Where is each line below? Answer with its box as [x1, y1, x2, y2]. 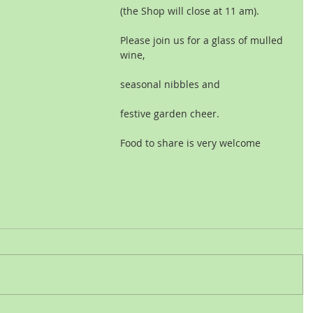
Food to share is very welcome [120, 136, 261, 150]
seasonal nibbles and [120, 78, 220, 91]
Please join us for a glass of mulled [120, 34, 286, 47]
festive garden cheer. [120, 107, 219, 120]
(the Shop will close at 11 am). [120, 4, 259, 17]
